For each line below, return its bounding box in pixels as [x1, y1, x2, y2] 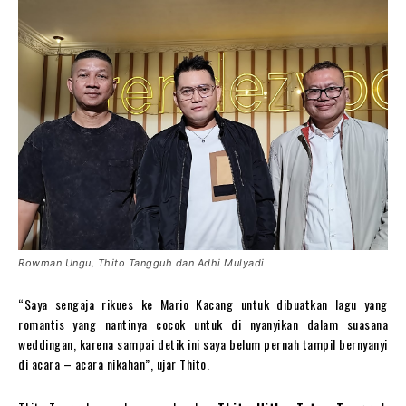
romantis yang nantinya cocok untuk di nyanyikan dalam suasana [18, 314, 388, 334]
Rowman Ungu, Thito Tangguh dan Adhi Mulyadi [18, 256, 265, 270]
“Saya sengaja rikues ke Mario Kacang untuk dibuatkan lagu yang [18, 295, 388, 314]
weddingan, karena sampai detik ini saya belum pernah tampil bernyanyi [18, 334, 388, 354]
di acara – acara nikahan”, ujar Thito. [18, 354, 209, 374]
